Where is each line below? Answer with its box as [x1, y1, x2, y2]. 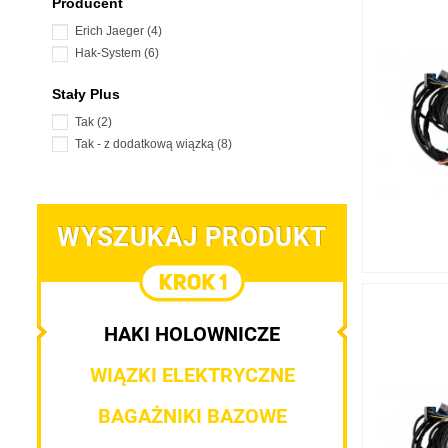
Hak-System [75, 46, 144, 61]
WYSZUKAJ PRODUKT [57, 222, 327, 253]
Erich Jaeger [75, 24, 147, 39]
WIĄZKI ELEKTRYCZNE [89, 363, 295, 388]
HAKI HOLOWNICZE [104, 322, 280, 347]
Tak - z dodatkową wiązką [75, 136, 217, 151]
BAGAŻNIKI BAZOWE [97, 404, 287, 429]
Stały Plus [52, 85, 120, 102]
